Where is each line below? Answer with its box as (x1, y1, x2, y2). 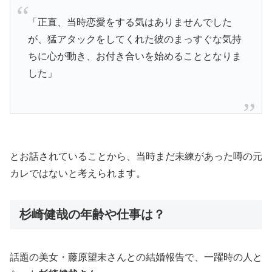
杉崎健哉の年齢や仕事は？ (19, 207, 165, 221)
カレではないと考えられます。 (10, 168, 146, 178)
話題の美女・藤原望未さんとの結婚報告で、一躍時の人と (10, 252, 262, 262)
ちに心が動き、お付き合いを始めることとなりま (27, 50, 242, 61)
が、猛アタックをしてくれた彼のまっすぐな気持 (27, 33, 242, 44)
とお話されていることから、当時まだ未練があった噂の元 (10, 151, 262, 161)
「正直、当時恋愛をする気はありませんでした (27, 16, 232, 27)
